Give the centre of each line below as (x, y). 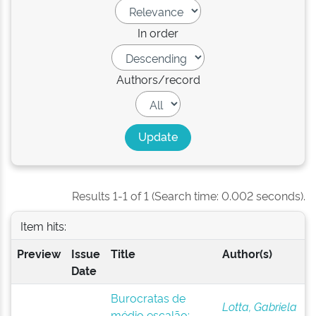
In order (158, 32)
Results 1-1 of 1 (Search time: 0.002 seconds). (189, 195)
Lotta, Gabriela (259, 306)
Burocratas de (148, 298)
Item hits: (43, 225)
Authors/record (158, 79)
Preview (38, 253)
